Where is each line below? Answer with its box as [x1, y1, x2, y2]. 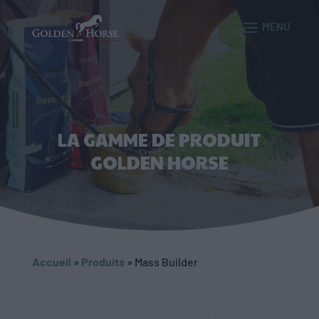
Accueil [31, 255, 71, 268]
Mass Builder [134, 255, 198, 268]
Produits [80, 255, 125, 268]
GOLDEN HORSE [90, 150, 229, 174]
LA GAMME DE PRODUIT [57, 127, 261, 152]
